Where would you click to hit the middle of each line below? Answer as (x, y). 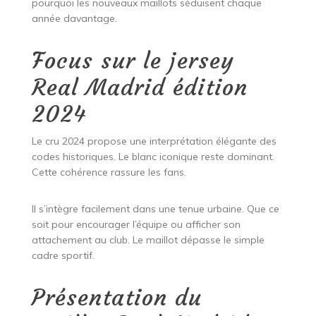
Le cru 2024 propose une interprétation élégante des (154, 141)
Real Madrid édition (139, 88)
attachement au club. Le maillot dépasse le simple (148, 240)
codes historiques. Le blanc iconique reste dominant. (153, 157)
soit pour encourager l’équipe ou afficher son (136, 225)
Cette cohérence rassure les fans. (109, 172)
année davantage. (74, 19)
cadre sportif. (63, 256)
